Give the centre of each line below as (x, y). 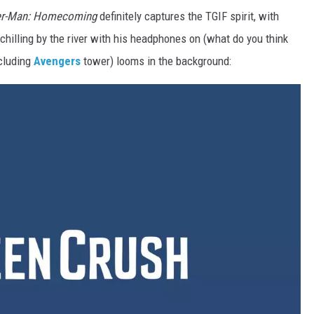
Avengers (57, 61)
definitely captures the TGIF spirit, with (188, 16)
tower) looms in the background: (156, 61)
